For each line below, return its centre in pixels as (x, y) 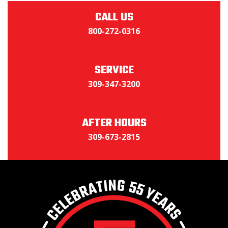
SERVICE (114, 70)
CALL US (114, 17)
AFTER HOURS (114, 123)
